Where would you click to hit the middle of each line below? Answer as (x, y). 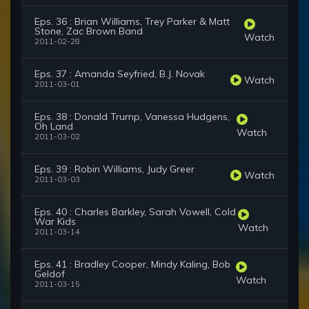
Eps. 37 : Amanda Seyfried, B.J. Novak (120, 74)
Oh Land (54, 127)
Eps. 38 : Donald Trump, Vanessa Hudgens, (132, 117)
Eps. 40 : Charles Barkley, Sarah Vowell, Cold (135, 212)
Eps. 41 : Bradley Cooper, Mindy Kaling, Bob (132, 265)
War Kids (55, 222)
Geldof (50, 274)
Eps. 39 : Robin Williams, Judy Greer (114, 169)
